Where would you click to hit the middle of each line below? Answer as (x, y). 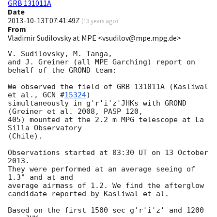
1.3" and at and (40, 178)
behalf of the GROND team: (62, 70)
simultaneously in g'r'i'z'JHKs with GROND (97, 103)
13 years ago (100, 21)
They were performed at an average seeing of (101, 169)
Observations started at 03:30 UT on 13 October (108, 153)
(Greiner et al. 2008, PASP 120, (75, 112)
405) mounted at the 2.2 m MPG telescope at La (106, 120)
